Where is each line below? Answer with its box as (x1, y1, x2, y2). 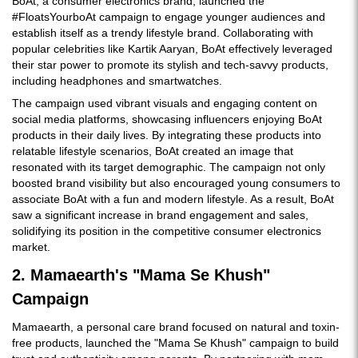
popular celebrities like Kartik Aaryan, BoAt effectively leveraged (12, 42, 332, 55)
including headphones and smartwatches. (12, 74, 222, 87)
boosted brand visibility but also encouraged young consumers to (12, 177, 340, 189)
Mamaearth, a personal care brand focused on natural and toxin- (12, 320, 340, 333)
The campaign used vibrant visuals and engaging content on (12, 97, 317, 109)
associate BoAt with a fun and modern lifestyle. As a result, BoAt (12, 193, 334, 205)
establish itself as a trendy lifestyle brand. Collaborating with (12, 26, 313, 39)
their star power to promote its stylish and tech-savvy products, (12, 58, 328, 71)
